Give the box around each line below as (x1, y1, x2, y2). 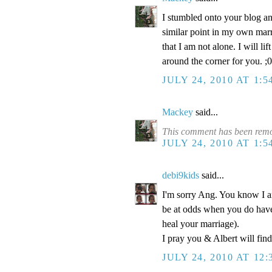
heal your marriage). (162, 219, 239, 229)
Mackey (162, 107, 193, 118)
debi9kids (162, 170, 199, 181)
